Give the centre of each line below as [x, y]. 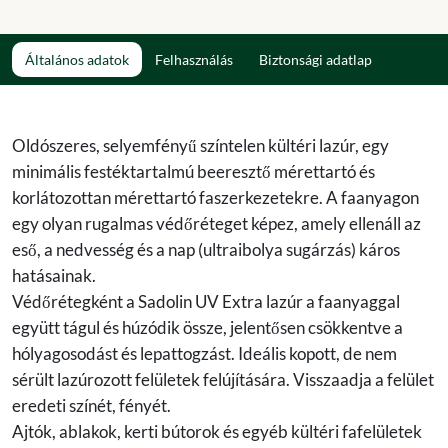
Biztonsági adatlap [315, 59]
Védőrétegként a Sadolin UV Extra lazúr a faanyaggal [206, 301]
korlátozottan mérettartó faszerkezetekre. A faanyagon [215, 197]
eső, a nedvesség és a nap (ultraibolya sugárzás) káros [206, 249]
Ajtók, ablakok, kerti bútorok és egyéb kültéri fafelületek [217, 431]
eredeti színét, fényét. [91, 405]
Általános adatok [77, 59]
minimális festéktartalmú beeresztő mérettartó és [193, 171]
